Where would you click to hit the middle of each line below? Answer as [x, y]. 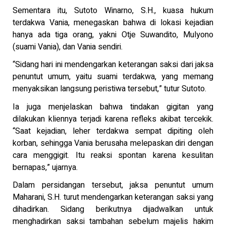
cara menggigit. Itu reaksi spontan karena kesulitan [113, 155]
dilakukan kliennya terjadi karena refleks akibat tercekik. [113, 119]
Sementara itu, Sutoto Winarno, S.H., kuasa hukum [113, 10]
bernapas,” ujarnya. [45, 167]
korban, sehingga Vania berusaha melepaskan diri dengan [113, 143]
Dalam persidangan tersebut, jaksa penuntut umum [113, 185]
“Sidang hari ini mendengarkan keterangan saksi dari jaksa [113, 65]
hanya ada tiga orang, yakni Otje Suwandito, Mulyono [113, 35]
